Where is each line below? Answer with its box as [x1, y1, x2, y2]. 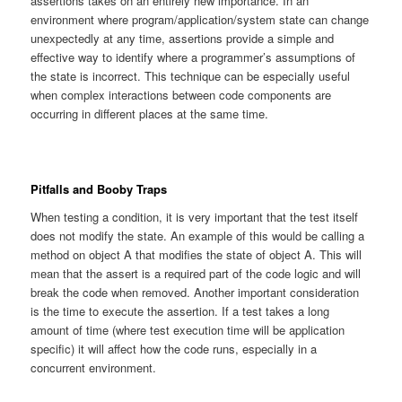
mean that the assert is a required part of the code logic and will [31, 265, 362, 283]
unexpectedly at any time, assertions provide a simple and [31, 29, 335, 47]
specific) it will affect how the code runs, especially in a [31, 340, 318, 358]
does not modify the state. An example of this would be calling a [31, 227, 365, 245]
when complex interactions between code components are [31, 85, 332, 103]
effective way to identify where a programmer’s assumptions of [31, 48, 356, 66]
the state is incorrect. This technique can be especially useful [31, 66, 351, 84]
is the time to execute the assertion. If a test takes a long [31, 302, 330, 320]
